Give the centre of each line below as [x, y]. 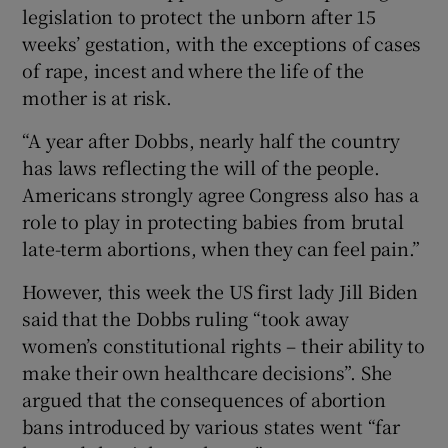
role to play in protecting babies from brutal [213, 220]
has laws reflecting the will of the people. [201, 166]
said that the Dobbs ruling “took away [186, 317]
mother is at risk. [97, 96]
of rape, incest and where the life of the [193, 69]
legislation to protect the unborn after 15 [199, 15]
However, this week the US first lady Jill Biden [220, 290]
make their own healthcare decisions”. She [207, 371]
